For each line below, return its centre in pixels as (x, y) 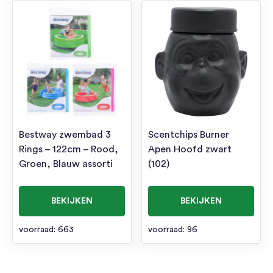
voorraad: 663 (46, 229)
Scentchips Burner (189, 134)
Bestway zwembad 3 (65, 134)
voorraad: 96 (173, 229)
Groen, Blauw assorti (66, 164)
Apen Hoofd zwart (190, 149)
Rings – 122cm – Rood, (69, 149)
